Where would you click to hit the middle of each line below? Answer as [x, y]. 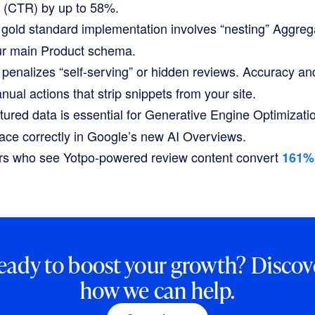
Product [63, 50]
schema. [110, 50]
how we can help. [157, 290]
